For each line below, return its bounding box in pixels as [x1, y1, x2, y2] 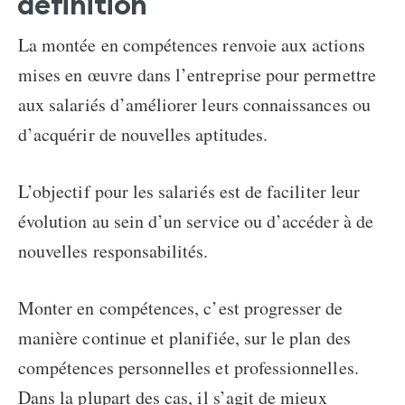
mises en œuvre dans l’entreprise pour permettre [18, 61, 376, 87]
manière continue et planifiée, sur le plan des [18, 325, 351, 350]
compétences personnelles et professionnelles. [18, 354, 359, 380]
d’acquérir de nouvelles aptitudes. [18, 121, 268, 146]
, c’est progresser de [194, 295, 344, 320]
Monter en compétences [18, 295, 195, 320]
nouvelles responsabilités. [18, 238, 209, 263]
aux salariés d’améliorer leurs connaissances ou [18, 91, 371, 117]
